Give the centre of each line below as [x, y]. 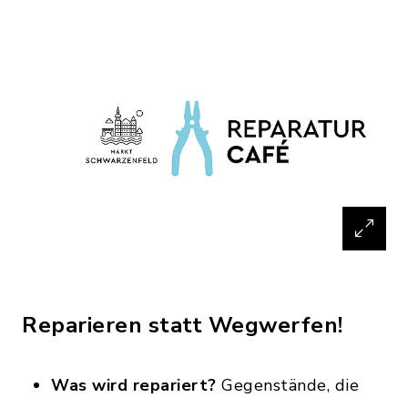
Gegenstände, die [287, 386]
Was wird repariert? [134, 386]
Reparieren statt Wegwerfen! [183, 326]
